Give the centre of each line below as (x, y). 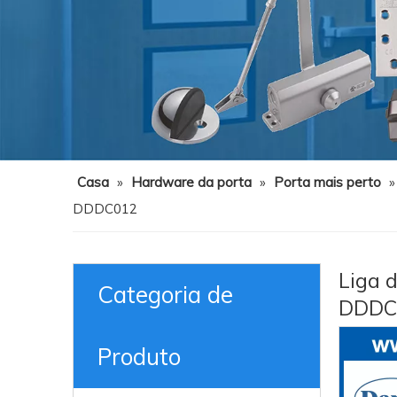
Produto (139, 357)
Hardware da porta (191, 182)
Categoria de (165, 295)
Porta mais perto (327, 182)
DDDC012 (105, 209)
